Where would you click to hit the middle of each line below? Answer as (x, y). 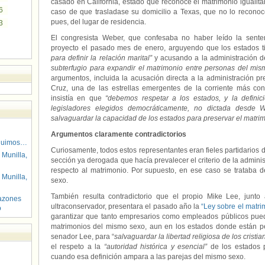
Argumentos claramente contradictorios (119, 134)
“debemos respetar (137, 98)
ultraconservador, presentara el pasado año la (126, 206)
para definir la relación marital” (101, 58)
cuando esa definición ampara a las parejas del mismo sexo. (148, 257)
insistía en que (78, 98)
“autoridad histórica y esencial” (156, 247)
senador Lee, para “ (83, 237)
